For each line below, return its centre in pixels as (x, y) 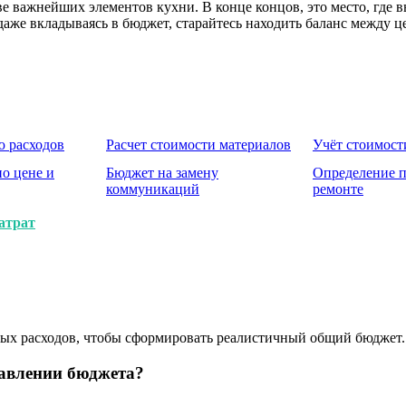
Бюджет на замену (162, 172)
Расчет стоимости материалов (198, 144)
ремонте (338, 188)
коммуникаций (153, 188)
